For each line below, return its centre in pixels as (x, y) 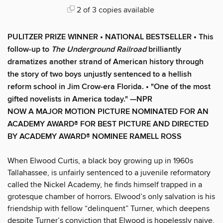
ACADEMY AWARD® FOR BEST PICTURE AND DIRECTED (108, 124)
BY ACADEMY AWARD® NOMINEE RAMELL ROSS (95, 136)
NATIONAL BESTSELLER (149, 37)
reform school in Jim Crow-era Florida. (77, 87)
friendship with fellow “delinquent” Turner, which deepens (109, 208)
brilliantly (164, 49)
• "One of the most (178, 87)
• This (204, 37)
